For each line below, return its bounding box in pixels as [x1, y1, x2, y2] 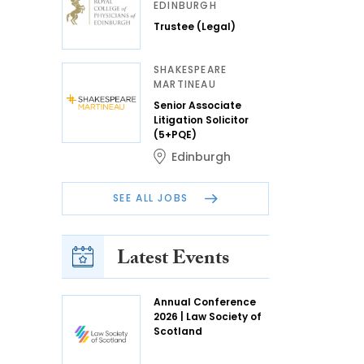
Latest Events [117, 243, 229, 277]
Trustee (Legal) [154, 19, 236, 33]
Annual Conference [154, 294, 256, 309]
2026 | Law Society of [154, 309, 262, 323]
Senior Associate [154, 98, 241, 112]
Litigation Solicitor [154, 113, 249, 127]
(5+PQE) [154, 128, 197, 141]
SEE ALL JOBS [112, 191, 193, 206]
